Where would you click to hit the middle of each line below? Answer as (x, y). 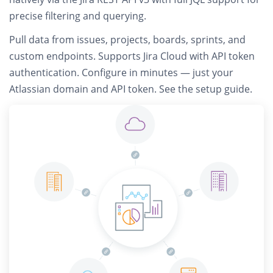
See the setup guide (204, 89)
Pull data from (43, 39)
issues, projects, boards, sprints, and (161, 39)
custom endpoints (51, 56)
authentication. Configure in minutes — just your (121, 72)
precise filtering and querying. (78, 16)
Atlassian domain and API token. (84, 89)
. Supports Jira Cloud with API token (174, 56)
